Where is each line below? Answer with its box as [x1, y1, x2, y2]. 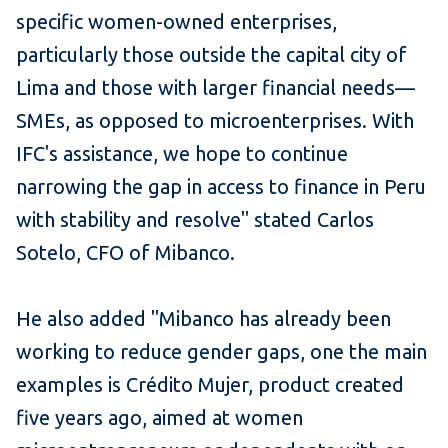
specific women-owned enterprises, [16, 10, 337, 34]
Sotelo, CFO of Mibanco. [16, 241, 235, 265]
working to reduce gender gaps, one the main [16, 340, 427, 364]
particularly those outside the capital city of [16, 43, 407, 67]
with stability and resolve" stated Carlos [16, 208, 374, 232]
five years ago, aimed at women [16, 406, 303, 430]
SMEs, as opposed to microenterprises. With [16, 109, 414, 133]
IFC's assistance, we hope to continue [16, 142, 348, 166]
